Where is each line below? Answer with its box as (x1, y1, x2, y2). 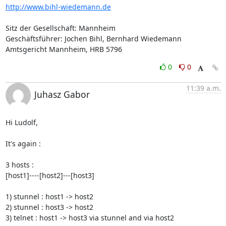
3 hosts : (5, 160, 36, 169)
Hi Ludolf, (5, 118, 38, 127)
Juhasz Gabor (34, 88, 90, 100)
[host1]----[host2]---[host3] (5, 171, 94, 180)
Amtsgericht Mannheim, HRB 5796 (5, 44, 122, 54)
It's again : (5, 139, 43, 148)
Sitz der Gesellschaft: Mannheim (5, 23, 116, 33)
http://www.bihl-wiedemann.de (5, 2, 111, 12)
